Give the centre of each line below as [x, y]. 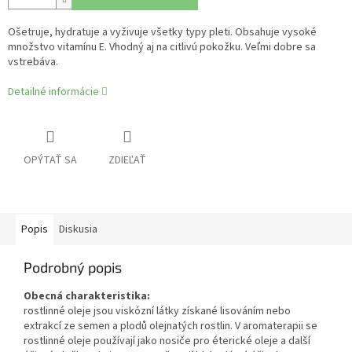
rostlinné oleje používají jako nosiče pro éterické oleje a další [167, 341]
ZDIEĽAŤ [127, 161]
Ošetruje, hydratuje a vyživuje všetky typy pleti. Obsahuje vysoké [162, 33]
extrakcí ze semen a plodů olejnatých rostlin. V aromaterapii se [170, 326]
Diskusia [78, 230]
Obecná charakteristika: [87, 297]
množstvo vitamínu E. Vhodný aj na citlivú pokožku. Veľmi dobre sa [162, 48]
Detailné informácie [53, 92]
